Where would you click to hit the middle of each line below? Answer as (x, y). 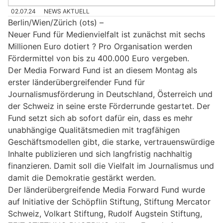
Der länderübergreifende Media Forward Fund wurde (107, 189)
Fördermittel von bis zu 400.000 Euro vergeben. (99, 58)
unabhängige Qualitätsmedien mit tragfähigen (94, 130)
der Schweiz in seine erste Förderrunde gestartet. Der (109, 106)
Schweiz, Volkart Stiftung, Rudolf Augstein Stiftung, (105, 213)
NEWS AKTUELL (67, 11)
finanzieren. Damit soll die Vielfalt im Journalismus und (111, 166)
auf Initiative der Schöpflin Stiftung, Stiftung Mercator (109, 201)
